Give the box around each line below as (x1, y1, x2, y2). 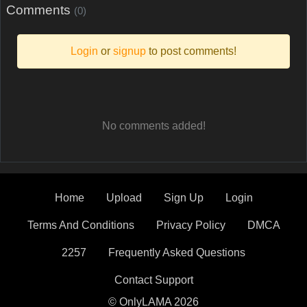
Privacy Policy (156, 219, 225, 232)
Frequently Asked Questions (108, 247, 245, 259)
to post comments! (146, 45, 236, 58)
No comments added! (101, 120, 206, 132)
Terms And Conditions (27, 219, 134, 232)
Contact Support (114, 274, 193, 286)
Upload (106, 192, 142, 204)
